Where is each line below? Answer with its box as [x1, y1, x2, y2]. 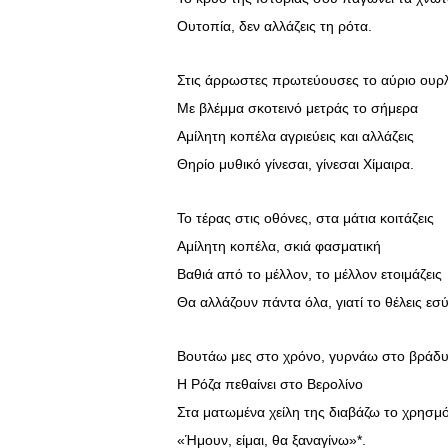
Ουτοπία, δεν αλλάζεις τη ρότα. [177, 18, 372, 35]
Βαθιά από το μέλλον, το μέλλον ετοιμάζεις [177, 266, 442, 283]
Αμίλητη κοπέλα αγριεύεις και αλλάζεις [177, 128, 414, 145]
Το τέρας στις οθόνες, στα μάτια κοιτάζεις [177, 210, 434, 227]
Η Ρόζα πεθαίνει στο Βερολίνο [177, 376, 363, 393]
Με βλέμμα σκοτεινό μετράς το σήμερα [177, 100, 418, 117]
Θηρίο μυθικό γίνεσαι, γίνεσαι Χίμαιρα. [177, 156, 414, 173]
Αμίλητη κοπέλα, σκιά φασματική [177, 238, 381, 255]
